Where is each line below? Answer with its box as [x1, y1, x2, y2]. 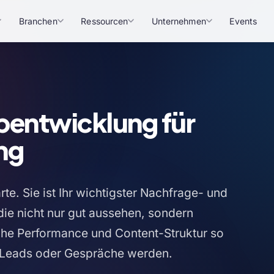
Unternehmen [151, 15, 206, 26]
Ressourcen [81, 15, 128, 26]
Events [229, 15, 257, 26]
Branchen [19, 15, 57, 26]
